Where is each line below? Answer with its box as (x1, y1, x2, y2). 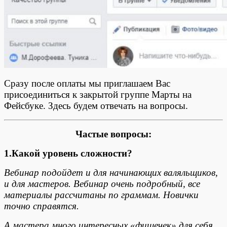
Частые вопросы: (75, 128, 152, 139)
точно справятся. (4, 200, 79, 211)
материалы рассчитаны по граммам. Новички (4, 189, 199, 200)
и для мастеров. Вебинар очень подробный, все (4, 178, 200, 189)
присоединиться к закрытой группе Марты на (4, 89, 192, 100)
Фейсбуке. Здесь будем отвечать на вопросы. (4, 100, 188, 111)
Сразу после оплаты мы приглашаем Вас (4, 78, 170, 89)
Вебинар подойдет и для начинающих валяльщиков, (4, 167, 218, 178)
